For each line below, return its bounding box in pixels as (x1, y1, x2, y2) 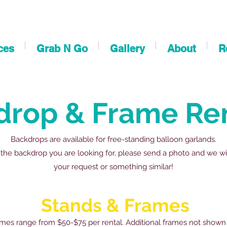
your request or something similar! (53, 162, 173, 172)
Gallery (109, 43, 145, 55)
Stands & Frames (41, 195, 190, 216)
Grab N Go (36, 43, 88, 55)
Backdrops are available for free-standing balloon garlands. (10, 135, 216, 144)
